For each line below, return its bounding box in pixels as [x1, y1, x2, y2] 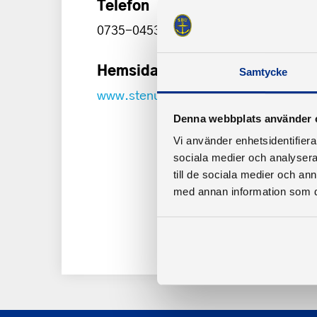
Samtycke [238, 66, 288, 79]
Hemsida [97, 59, 158, 79]
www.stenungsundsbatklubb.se [97, 86, 276, 104]
